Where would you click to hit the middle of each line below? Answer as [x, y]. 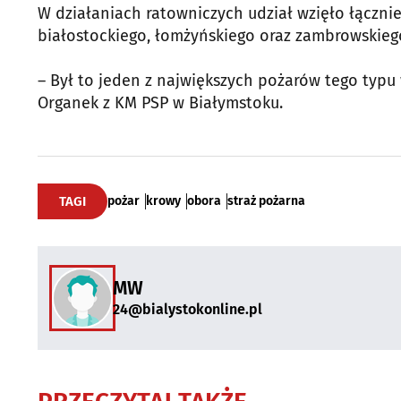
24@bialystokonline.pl [188, 310]
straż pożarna [266, 200]
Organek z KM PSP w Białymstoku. [160, 102]
